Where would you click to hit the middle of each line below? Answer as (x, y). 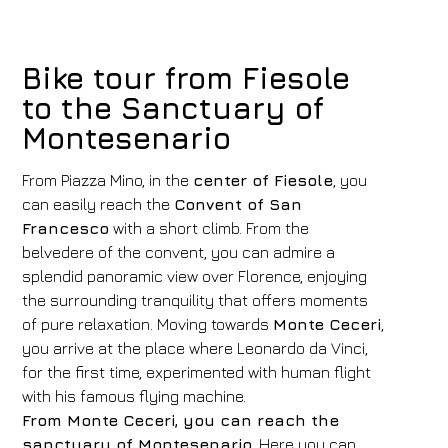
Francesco (66, 228)
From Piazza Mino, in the (108, 180)
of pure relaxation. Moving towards (148, 324)
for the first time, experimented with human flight (197, 372)
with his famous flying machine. (134, 396)
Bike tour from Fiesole (186, 78)
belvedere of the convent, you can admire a (179, 252)
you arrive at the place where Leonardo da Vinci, (195, 348)
